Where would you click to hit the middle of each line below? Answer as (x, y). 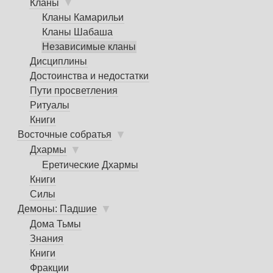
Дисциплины (58, 62)
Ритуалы (50, 105)
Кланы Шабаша (77, 32)
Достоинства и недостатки (89, 76)
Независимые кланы (89, 47)
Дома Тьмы (55, 224)
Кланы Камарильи (83, 18)
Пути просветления (74, 91)
